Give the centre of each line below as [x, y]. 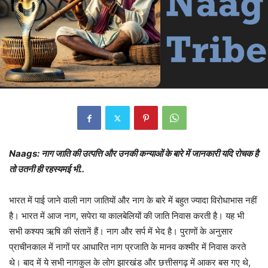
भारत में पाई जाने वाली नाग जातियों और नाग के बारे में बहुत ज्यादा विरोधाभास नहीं [133, 200]
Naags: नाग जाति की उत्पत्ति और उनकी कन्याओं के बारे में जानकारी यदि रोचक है [134, 154]
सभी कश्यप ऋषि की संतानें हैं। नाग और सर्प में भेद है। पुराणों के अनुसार [121, 232]
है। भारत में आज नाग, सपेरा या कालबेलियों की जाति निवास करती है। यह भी [127, 216]
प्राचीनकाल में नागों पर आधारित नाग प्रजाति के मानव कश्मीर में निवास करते [127, 247]
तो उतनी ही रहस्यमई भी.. [47, 169]
